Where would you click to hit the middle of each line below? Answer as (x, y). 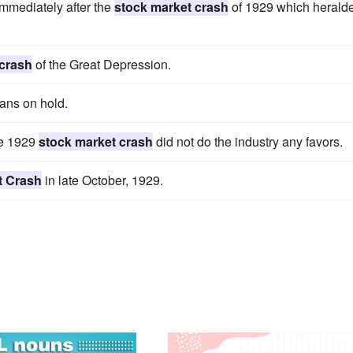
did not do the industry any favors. (248, 142)
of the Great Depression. (102, 65)
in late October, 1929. (102, 180)
